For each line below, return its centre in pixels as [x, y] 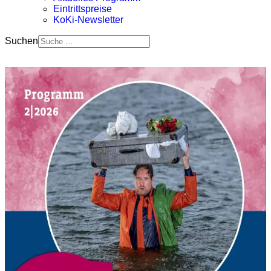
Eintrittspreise [83, 9]
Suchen [21, 41]
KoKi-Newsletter [88, 20]
